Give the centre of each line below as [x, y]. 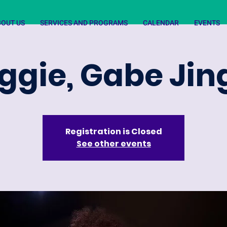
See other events [113, 144]
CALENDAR [161, 23]
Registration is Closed [113, 131]
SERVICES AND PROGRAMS [84, 23]
